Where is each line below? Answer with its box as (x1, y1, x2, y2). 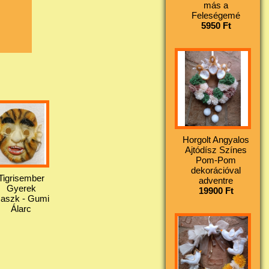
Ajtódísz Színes (185, 144, 247, 155)
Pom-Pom (196, 154, 237, 165)
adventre (199, 175, 234, 186)
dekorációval (191, 165, 241, 175)
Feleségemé (192, 10, 241, 21)
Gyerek (6, 183, 36, 193)
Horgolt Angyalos (183, 134, 250, 145)
